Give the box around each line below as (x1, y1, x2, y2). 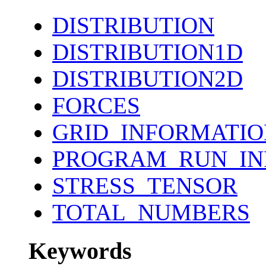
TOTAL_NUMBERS (52, 199, 250, 226)
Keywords (28, 237, 132, 264)
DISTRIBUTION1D (52, 39, 243, 65)
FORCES (52, 93, 140, 119)
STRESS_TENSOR (52, 173, 237, 199)
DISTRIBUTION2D (52, 66, 243, 92)
